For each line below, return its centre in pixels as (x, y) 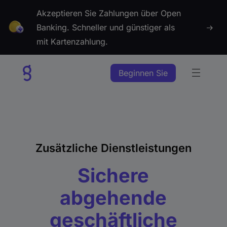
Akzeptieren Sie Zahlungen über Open (110, 13)
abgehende (113, 198)
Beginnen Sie (143, 73)
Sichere (113, 175)
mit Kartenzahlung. (72, 42)
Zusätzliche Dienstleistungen (113, 148)
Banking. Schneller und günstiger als (107, 27)
